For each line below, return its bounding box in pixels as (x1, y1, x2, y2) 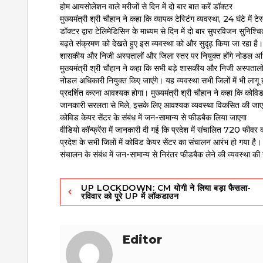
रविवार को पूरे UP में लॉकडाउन (81, 190, 178, 201)
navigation (59, 200, 140, 218)
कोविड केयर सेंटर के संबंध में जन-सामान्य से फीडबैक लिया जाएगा (60, 112, 247, 123)
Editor (123, 232, 162, 247)
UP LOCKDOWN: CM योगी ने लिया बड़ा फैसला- (81, 182, 251, 193)
